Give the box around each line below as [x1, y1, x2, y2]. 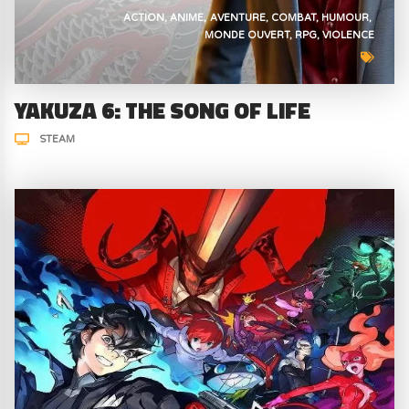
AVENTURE [209, 11, 266, 24]
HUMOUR [321, 11, 370, 24]
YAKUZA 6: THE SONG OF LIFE [15, 92, 311, 128]
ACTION [123, 11, 165, 24]
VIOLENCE [322, 28, 375, 41]
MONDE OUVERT [204, 28, 289, 41]
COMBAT [270, 11, 316, 24]
